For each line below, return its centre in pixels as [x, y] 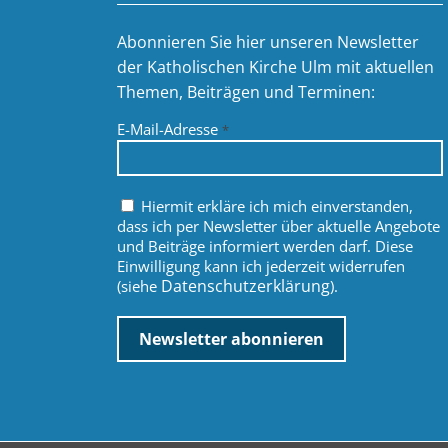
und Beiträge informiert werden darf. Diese [265, 246]
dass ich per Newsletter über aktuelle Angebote [279, 226]
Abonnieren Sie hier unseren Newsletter [268, 42]
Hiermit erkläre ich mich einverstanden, [275, 206]
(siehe [139, 286]
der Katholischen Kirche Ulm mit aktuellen [276, 67]
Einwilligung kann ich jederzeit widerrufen [261, 266]
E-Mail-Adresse [170, 129]
